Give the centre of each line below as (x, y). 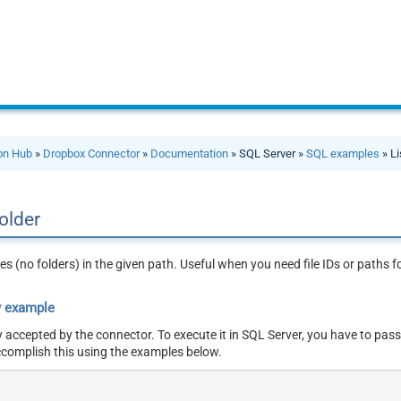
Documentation (190, 154)
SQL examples (343, 154)
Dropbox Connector (92, 154)
